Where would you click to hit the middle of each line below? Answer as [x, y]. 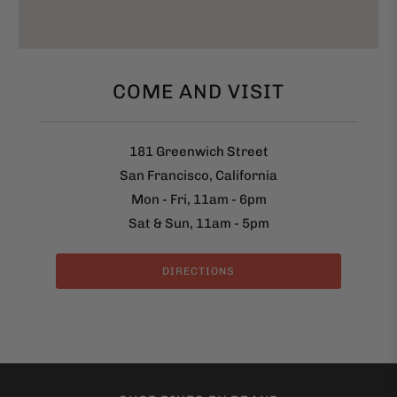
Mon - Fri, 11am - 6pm [198, 200]
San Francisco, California [198, 176]
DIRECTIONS [198, 272]
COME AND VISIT [198, 92]
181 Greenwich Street [198, 152]
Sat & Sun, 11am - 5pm [198, 224]
